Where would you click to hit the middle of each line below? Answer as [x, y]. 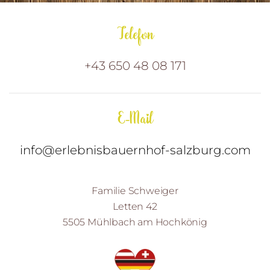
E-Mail [135, 120]
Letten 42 [135, 207]
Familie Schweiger [135, 191]
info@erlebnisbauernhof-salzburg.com [135, 150]
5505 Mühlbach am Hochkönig [135, 222]
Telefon [135, 36]
